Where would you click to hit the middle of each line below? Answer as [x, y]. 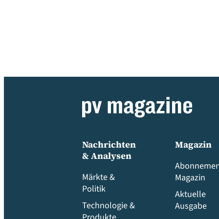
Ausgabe [191, 206]
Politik [94, 189]
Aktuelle [190, 194]
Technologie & [109, 205]
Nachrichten [109, 144]
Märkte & [99, 177]
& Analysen [107, 155]
